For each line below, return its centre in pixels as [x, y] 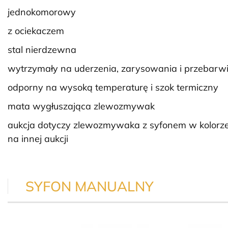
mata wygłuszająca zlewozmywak [81, 106]
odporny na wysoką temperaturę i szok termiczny [113, 88]
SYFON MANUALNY [90, 187]
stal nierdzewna [42, 50]
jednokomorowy [42, 12]
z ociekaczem [36, 31]
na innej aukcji [38, 139]
